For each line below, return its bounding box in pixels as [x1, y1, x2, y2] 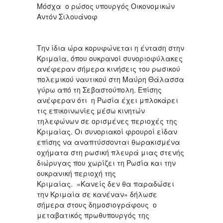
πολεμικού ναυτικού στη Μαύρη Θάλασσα [37, 74, 184, 84]
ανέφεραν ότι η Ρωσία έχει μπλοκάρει [37, 95, 178, 105]
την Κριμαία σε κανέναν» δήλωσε [37, 189, 157, 199]
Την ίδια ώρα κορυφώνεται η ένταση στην [37, 42, 184, 53]
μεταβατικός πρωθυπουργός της [37, 210, 149, 220]
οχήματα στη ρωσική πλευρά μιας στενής [37, 147, 184, 157]
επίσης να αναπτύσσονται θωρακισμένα [37, 136, 180, 147]
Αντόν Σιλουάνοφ [37, 11, 98, 21]
